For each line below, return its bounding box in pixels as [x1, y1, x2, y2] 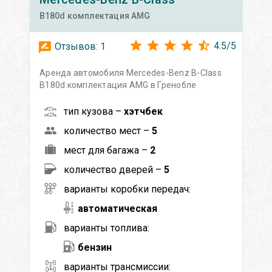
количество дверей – [64, 163, 164, 175]
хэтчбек [124, 105, 163, 117]
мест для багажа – [64, 144, 150, 156]
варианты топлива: [64, 222, 149, 234]
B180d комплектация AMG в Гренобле [39, 80, 197, 90]
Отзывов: [52, 40, 100, 52]
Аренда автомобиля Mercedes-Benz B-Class [39, 67, 222, 78]
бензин [78, 241, 112, 253]
